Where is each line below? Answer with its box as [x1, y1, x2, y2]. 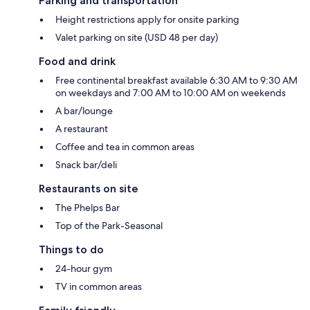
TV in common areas [55, 280, 142, 293]
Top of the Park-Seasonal [55, 219, 163, 232]
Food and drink [39, 54, 116, 68]
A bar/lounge [55, 104, 113, 117]
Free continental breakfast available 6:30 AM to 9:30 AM [55, 73, 298, 86]
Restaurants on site [39, 181, 138, 195]
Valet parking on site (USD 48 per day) [55, 30, 218, 44]
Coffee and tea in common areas [55, 140, 194, 153]
